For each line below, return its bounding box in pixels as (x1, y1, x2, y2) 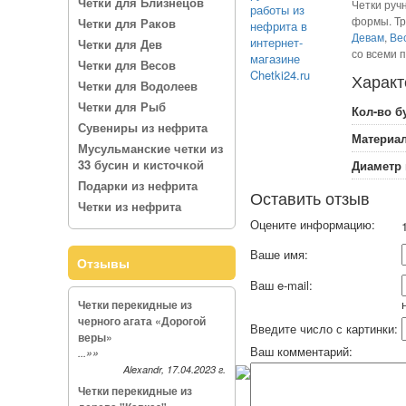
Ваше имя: (249, 246, 312, 263)
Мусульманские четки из (77, 140, 223, 157)
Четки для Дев (77, 35, 162, 53)
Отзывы (76, 254, 130, 272)
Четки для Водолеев (77, 77, 198, 94)
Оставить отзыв (249, 186, 370, 209)
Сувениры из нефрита (77, 119, 208, 136)
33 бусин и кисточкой (77, 156, 204, 173)
